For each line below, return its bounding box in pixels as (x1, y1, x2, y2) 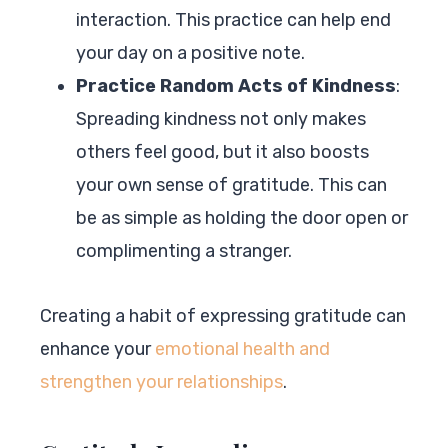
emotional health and (155, 337, 330, 360)
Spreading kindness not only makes (76, 107, 366, 130)
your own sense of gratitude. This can (76, 173, 387, 196)
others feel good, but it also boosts (76, 140, 369, 163)
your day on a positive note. (76, 41, 305, 64)
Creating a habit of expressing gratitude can (40, 304, 406, 327)
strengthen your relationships (40, 370, 283, 393)
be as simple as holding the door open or (76, 206, 408, 229)
